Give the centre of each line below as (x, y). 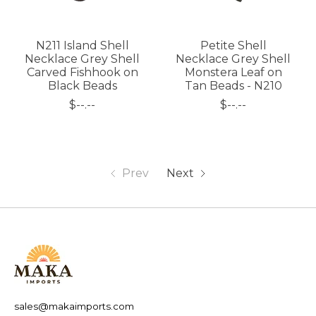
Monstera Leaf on (233, 73)
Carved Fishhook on (82, 73)
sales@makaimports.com (74, 306)
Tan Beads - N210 (233, 86)
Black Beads (82, 86)
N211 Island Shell (82, 46)
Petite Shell (233, 46)
